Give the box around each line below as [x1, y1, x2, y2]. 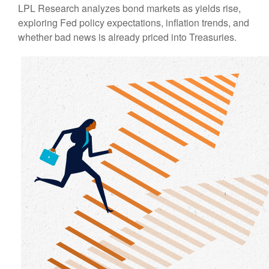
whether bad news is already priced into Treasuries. [18, 30, 237, 44]
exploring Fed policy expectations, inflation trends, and [18, 16, 249, 30]
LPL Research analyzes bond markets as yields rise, [18, 1, 241, 16]
